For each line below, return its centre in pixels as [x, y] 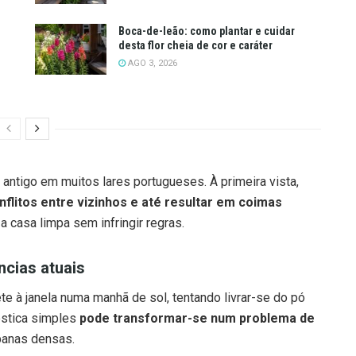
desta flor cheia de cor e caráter [195, 46]
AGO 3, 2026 [151, 64]
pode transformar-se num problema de [197, 319]
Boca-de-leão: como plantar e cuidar [207, 31]
